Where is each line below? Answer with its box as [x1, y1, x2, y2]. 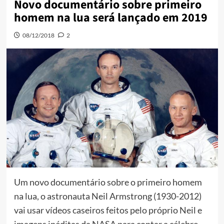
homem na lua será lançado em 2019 [13, 9, 207, 27]
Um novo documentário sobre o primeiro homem [13, 176, 202, 188]
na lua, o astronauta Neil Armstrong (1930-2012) [13, 190, 201, 202]
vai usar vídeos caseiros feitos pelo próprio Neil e [13, 204, 202, 216]
